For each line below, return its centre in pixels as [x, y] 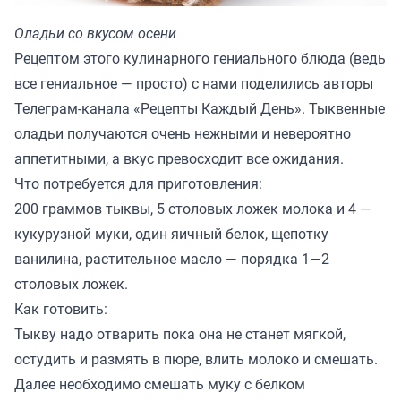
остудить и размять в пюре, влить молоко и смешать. [198, 358]
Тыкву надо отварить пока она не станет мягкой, [180, 333]
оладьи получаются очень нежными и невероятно [183, 133]
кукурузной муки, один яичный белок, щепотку [171, 233]
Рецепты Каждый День [218, 108]
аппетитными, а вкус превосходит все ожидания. [184, 158]
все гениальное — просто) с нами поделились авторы [194, 83]
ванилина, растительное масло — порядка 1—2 [172, 258]
